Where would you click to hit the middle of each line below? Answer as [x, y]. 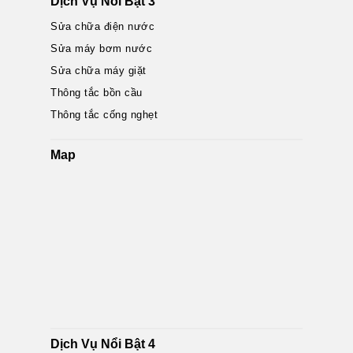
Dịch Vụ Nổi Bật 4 [103, 344]
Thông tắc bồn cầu [97, 93]
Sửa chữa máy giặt [98, 71]
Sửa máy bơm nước [102, 48]
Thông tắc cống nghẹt [104, 115]
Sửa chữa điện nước [103, 26]
